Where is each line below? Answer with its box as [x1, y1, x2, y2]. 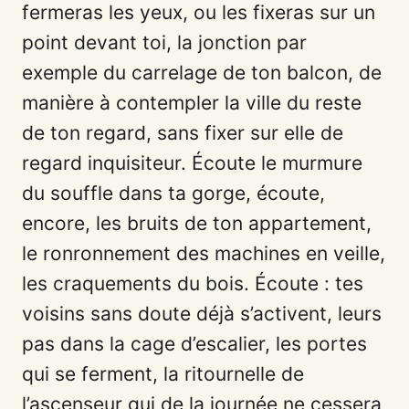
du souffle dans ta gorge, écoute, [22, 181, 325, 204]
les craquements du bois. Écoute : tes [22, 271, 363, 295]
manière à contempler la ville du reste [22, 90, 362, 114]
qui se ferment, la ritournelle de [22, 362, 304, 385]
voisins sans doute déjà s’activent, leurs [22, 301, 382, 325]
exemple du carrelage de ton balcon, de [22, 60, 382, 84]
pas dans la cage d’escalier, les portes [22, 331, 367, 355]
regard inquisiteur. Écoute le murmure [22, 151, 362, 174]
